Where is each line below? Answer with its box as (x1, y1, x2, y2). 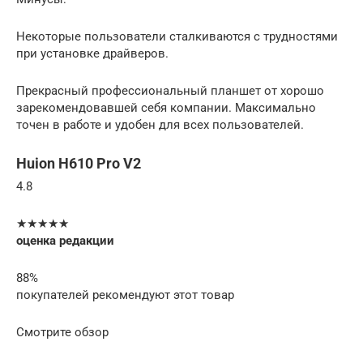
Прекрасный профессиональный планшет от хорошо (16, 83, 324, 99)
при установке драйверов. (16, 46, 169, 62)
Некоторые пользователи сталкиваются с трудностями (16, 29, 338, 45)
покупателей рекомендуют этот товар (16, 288, 234, 303)
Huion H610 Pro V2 (16, 155, 141, 173)
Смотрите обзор (16, 325, 109, 340)
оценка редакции (16, 233, 114, 249)
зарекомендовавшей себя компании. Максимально (16, 100, 316, 116)
